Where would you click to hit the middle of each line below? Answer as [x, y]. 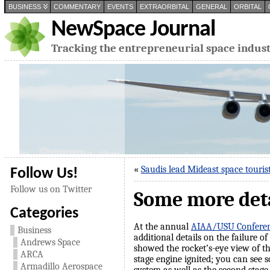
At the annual [162, 227]
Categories [44, 214]
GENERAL [211, 7]
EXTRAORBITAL [164, 7]
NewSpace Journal [133, 30]
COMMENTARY [77, 7]
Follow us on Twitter [51, 189]
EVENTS [120, 7]
